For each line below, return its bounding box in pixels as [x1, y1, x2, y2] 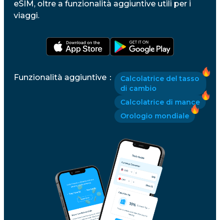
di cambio [120, 84, 157, 93]
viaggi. [14, 10, 39, 20]
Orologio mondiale [120, 111, 189, 121]
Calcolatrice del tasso [120, 74, 199, 83]
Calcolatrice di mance [120, 98, 200, 107]
